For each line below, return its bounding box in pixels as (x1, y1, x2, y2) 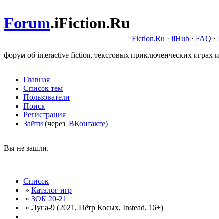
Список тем (23, 84, 63, 92)
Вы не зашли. (4, 144, 49, 152)
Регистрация (23, 110, 66, 119)
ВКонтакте (69, 119, 105, 128)
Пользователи (23, 93, 70, 101)
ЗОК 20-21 (31, 195, 66, 203)
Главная (23, 75, 50, 84)
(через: (43, 119, 69, 128)
